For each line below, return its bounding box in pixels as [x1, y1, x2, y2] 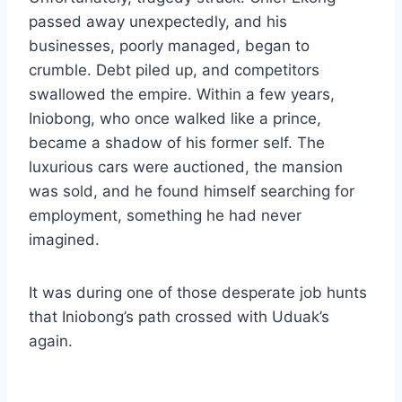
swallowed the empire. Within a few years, [29, 85, 335, 104]
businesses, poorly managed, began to [29, 37, 310, 56]
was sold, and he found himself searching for [29, 182, 354, 201]
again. [29, 332, 73, 351]
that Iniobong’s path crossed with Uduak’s [29, 308, 329, 327]
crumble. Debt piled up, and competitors [29, 61, 319, 80]
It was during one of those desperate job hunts [29, 284, 367, 302]
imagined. [29, 231, 100, 249]
